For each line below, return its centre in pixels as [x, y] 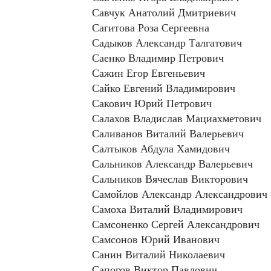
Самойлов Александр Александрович [180, 194]
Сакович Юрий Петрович [152, 103]
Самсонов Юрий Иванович [156, 239]
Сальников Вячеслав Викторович [170, 179]
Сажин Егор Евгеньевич [149, 73]
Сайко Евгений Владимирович [164, 88]
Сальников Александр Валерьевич [172, 164]
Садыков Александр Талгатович [167, 43]
